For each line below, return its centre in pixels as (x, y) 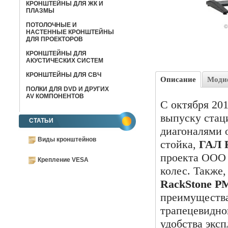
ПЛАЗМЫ (40, 11)
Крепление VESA (63, 160)
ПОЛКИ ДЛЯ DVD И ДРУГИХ (67, 89)
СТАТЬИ (41, 121)
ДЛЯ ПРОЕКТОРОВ (54, 39)
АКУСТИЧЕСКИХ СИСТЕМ (65, 61)
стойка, (180, 144)
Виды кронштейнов (67, 140)
